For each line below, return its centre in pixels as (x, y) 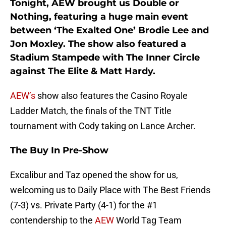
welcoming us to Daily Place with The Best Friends (110, 190)
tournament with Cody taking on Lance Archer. (103, 126)
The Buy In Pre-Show (59, 151)
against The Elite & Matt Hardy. (83, 71)
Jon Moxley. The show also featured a (98, 44)
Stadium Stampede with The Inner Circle (105, 58)
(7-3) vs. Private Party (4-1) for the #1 (84, 205)
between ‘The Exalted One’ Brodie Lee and (109, 31)
